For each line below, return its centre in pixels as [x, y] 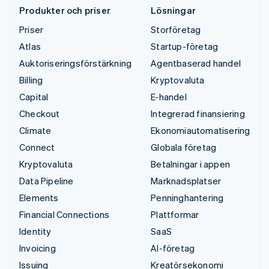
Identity [35, 231]
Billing [31, 80]
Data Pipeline [47, 181]
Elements [39, 198]
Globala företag [184, 147]
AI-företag [173, 248]
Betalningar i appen [191, 164]
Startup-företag [185, 47]
